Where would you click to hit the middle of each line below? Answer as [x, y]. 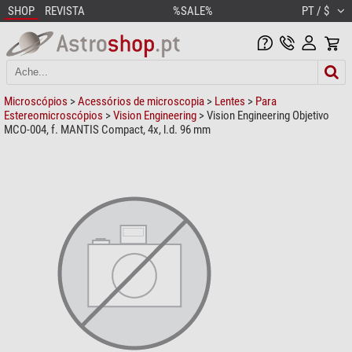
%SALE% [193, 11]
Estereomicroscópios [53, 115]
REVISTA [65, 11]
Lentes [230, 101]
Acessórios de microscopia [141, 101]
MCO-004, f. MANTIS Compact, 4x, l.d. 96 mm [107, 129]
